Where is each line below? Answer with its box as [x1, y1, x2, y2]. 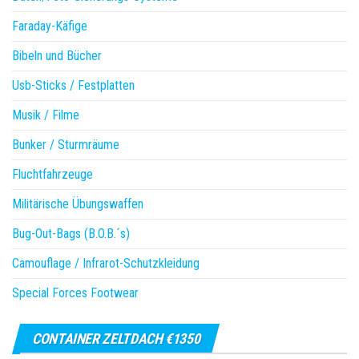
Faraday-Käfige [12, 18, 87, 34]
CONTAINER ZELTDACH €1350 [32, 330, 200, 348]
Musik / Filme [12, 107, 79, 123]
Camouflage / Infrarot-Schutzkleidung [12, 256, 200, 272]
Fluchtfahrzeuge [12, 167, 93, 183]
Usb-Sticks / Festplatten [12, 78, 135, 94]
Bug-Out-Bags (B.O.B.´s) [12, 226, 130, 242]
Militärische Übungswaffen [12, 196, 143, 212]
